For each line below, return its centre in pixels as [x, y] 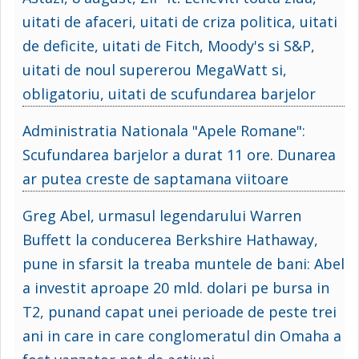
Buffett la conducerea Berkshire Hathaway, [170, 239]
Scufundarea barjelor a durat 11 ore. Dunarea [179, 154]
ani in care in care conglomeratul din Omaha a [182, 335]
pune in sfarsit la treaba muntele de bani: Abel [184, 263]
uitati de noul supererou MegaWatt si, [155, 69]
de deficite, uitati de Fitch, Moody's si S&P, [169, 45]
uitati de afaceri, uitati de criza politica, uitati [180, 21]
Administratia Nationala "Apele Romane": [164, 130]
